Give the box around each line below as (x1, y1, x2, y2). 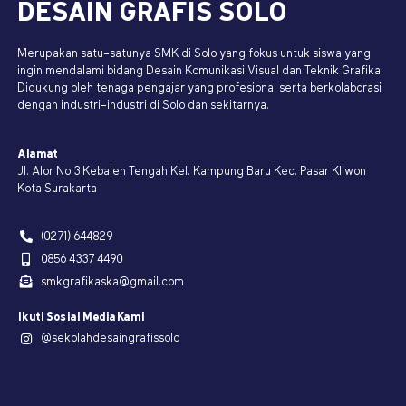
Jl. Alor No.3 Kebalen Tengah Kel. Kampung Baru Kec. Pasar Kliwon (18, 165, 367, 178)
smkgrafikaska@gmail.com (41, 275, 185, 288)
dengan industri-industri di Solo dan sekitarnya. (18, 100, 270, 112)
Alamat (18, 148, 65, 160)
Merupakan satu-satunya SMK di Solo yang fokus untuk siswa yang (18, 48, 372, 61)
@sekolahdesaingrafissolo (41, 333, 180, 345)
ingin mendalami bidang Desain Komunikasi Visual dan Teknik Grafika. (18, 65, 384, 78)
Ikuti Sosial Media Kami (18, 311, 145, 324)
